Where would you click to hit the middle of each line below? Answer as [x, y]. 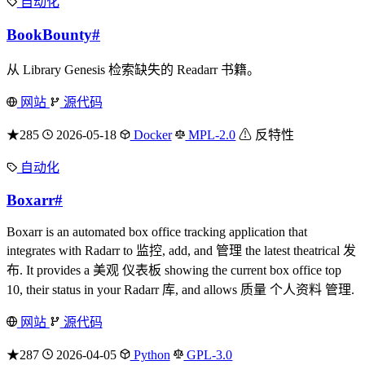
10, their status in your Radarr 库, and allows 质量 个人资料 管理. [180, 289]
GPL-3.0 [208, 354]
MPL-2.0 [211, 135]
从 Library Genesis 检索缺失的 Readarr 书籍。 [133, 70]
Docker [151, 135]
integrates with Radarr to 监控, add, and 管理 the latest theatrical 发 [181, 250]
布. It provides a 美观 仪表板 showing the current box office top [174, 270]
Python [150, 354]
